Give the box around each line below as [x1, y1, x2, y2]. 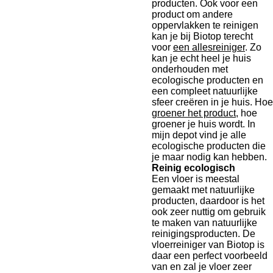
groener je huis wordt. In [152, 119, 255, 129]
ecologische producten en [152, 75, 263, 85]
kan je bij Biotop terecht [152, 31, 253, 41]
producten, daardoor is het [152, 196, 264, 206]
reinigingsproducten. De [152, 229, 255, 239]
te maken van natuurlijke [152, 218, 257, 228]
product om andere [152, 9, 233, 19]
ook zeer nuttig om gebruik [152, 207, 266, 217]
